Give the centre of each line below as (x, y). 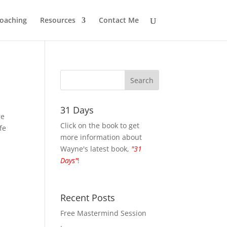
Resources (58, 20)
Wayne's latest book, (96, 149)
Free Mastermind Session (104, 213)
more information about (101, 137)
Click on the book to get (100, 125)
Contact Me (119, 20)
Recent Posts (88, 198)
